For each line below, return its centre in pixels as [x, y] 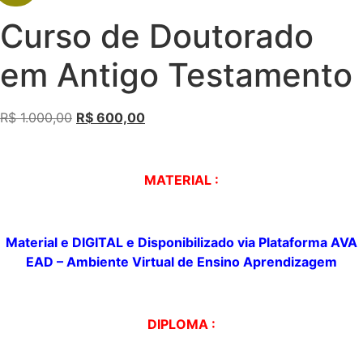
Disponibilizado [186, 242]
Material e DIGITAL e [72, 242]
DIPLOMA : [181, 324]
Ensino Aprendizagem [267, 261]
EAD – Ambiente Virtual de [111, 261]
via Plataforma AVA [296, 242]
